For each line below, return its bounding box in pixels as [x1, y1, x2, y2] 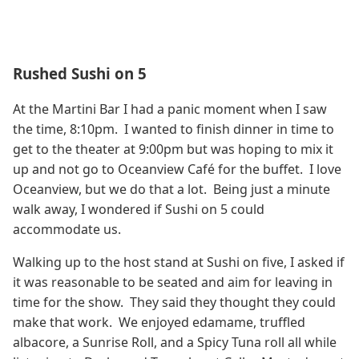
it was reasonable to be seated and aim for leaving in [13, 273, 333, 292]
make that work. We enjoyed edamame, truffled [13, 313, 305, 332]
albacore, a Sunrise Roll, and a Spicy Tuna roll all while [13, 333, 337, 352]
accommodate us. [13, 220, 121, 239]
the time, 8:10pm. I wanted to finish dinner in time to [13, 120, 334, 139]
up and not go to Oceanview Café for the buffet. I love [13, 160, 341, 179]
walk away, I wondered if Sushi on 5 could [13, 200, 264, 219]
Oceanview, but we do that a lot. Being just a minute [13, 180, 330, 199]
